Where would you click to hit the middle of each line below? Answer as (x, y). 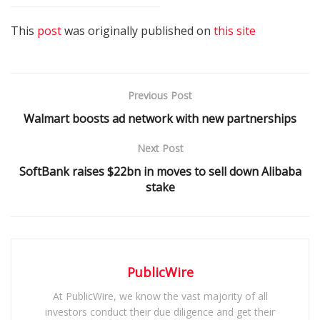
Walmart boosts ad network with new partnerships (160, 118)
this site (235, 30)
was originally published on (137, 30)
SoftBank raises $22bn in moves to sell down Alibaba (160, 171)
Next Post (160, 148)
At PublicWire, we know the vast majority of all (160, 296)
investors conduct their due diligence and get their (160, 311)
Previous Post (160, 95)
